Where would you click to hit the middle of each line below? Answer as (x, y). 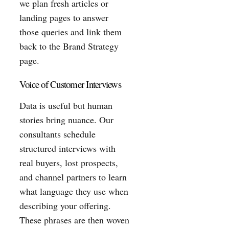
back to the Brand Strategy (69, 46)
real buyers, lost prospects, (69, 162)
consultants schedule (58, 134)
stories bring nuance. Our (66, 119)
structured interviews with (67, 148)
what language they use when (74, 191)
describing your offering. (65, 205)
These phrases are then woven (74, 220)
